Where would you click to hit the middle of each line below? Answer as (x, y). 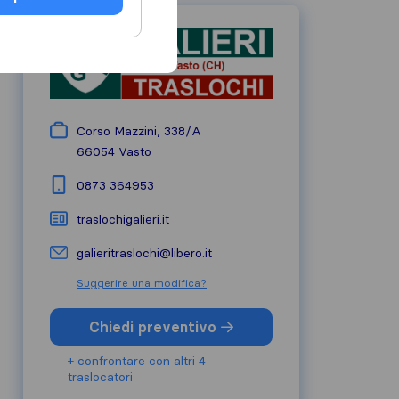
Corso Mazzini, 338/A (139, 131)
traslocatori (100, 377)
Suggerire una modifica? (142, 283)
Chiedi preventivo (155, 327)
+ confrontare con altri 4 (137, 361)
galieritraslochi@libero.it (144, 253)
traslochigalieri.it (123, 219)
